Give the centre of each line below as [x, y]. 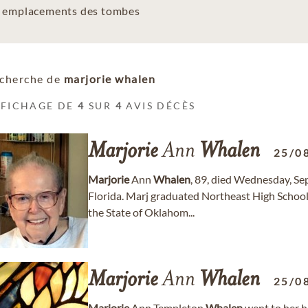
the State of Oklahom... [141, 212]
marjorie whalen [109, 79]
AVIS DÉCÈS [159, 106]
